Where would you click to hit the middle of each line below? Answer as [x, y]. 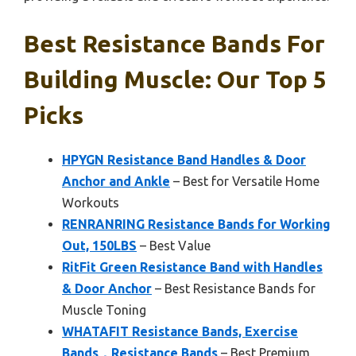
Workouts [91, 203]
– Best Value [174, 246]
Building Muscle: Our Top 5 [175, 80]
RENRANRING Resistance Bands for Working [196, 224]
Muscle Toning [104, 310]
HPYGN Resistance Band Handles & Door [184, 160]
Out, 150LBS [99, 246]
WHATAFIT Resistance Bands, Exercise [180, 332]
